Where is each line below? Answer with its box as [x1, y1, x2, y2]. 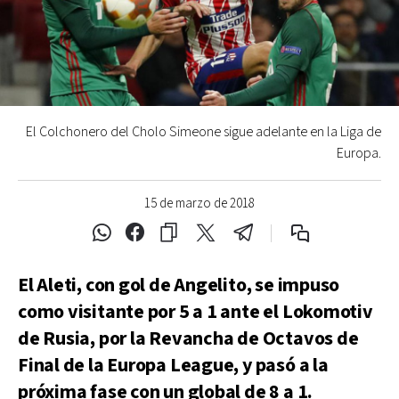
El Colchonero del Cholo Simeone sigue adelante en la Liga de [26, 123, 381, 142]
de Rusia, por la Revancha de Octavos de [18, 326, 359, 352]
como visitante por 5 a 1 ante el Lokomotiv [18, 299, 373, 325]
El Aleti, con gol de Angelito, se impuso [18, 273, 340, 298]
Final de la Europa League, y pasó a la [18, 353, 329, 379]
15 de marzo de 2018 [144, 195, 255, 212]
